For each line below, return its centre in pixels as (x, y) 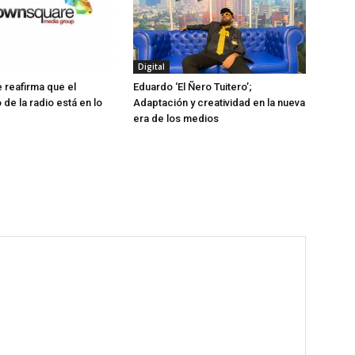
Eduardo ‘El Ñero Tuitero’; (193, 87)
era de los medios (176, 119)
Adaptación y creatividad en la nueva (219, 103)
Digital (151, 67)
